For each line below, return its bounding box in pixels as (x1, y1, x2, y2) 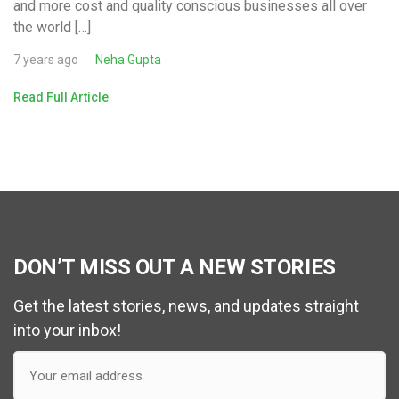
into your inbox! (13, 321, 121, 340)
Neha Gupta (95, 53, 161, 68)
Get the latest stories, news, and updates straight (13, 297, 359, 316)
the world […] (13, 19, 91, 37)
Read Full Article (13, 90, 109, 105)
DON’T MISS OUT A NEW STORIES (13, 255, 336, 281)
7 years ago (13, 53, 78, 68)
